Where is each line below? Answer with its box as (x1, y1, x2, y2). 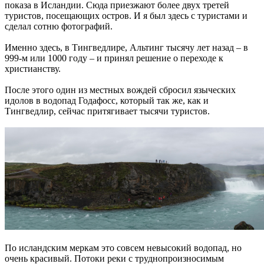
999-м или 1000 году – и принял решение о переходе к (5, 52, 223, 63)
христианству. (5, 63, 61, 74)
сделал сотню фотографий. (5, 21, 113, 31)
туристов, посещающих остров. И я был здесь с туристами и (5, 10, 247, 21)
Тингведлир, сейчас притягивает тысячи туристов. (5, 105, 210, 116)
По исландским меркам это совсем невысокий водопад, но (5, 242, 242, 253)
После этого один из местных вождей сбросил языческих (5, 84, 236, 95)
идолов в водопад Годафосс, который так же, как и (5, 95, 209, 105)
